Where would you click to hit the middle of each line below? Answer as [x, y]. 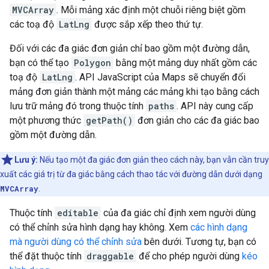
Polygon [92, 63]
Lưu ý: [26, 160]
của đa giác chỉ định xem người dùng [178, 213]
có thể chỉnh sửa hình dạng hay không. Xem [100, 228]
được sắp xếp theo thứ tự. [147, 25]
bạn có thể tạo [41, 63]
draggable [110, 256]
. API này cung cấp [215, 106]
